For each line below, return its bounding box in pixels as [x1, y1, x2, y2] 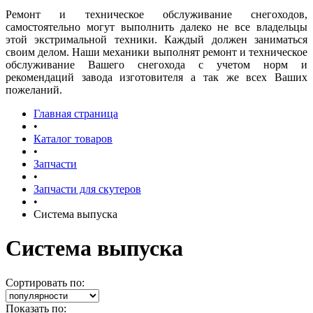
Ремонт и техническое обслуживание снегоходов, [6, 8, 307, 20]
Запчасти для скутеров [34, 182, 141, 195]
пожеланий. [6, 83, 62, 96]
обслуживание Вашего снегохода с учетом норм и [6, 58, 307, 71]
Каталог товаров [34, 132, 112, 145]
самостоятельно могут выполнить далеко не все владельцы [6, 20, 307, 33]
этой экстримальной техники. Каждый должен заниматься [6, 33, 307, 45]
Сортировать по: [6, 276, 85, 289]
